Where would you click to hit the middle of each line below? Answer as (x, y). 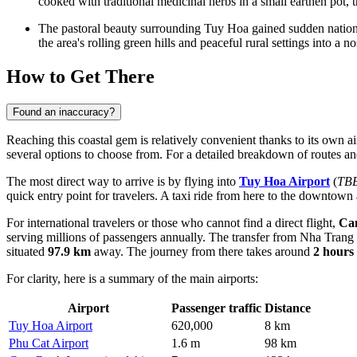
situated (27, 252)
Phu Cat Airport (49, 343)
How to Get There (80, 77)
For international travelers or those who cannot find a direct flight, (173, 223)
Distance (288, 308)
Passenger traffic (216, 308)
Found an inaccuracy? (64, 112)
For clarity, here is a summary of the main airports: (132, 279)
